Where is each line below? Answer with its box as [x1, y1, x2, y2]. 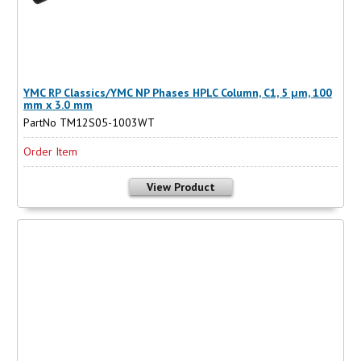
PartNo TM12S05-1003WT [23, 115, 155, 131]
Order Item [23, 144, 77, 160]
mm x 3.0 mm [23, 97, 93, 112]
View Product [146, 180, 215, 195]
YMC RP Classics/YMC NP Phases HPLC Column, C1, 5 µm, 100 [23, 85, 332, 100]
